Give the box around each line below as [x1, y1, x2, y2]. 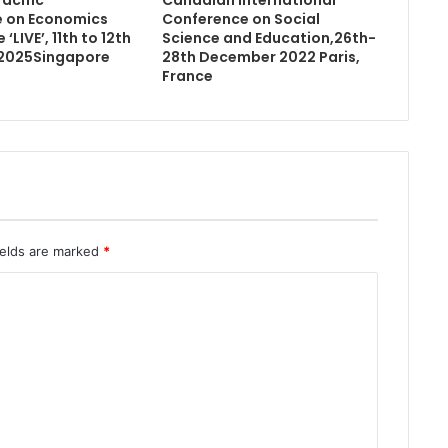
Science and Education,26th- [161, 27, 376, 48]
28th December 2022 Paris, [161, 46, 360, 67]
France [161, 65, 213, 86]
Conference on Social [161, 8, 320, 29]
